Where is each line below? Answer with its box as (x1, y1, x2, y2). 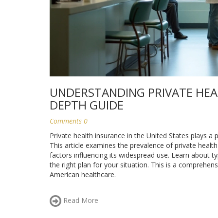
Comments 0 (50, 116, 88, 126)
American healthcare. (50, 169, 116, 179)
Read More (61, 195, 98, 205)
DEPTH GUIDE (50, 96, 124, 113)
